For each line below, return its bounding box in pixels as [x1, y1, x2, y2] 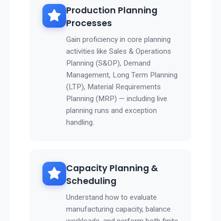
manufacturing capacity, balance [66, 205, 171, 214]
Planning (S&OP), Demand [66, 59, 150, 68]
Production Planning [66, 4, 157, 17]
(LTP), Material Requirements [66, 82, 161, 92]
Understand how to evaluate [66, 193, 157, 202]
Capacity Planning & [66, 162, 158, 175]
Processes [66, 17, 112, 30]
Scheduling [66, 175, 116, 187]
